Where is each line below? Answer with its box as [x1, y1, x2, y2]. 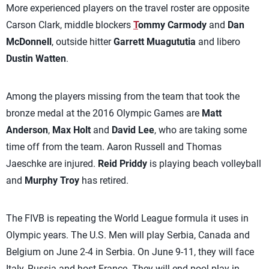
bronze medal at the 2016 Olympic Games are [6, 107, 202, 119]
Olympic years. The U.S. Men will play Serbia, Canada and [6, 229, 250, 241]
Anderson [6, 124, 48, 136]
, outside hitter [52, 36, 113, 47]
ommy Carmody [138, 19, 209, 31]
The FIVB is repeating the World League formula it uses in [6, 213, 249, 224]
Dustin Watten [6, 53, 66, 64]
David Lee [112, 124, 154, 136]
